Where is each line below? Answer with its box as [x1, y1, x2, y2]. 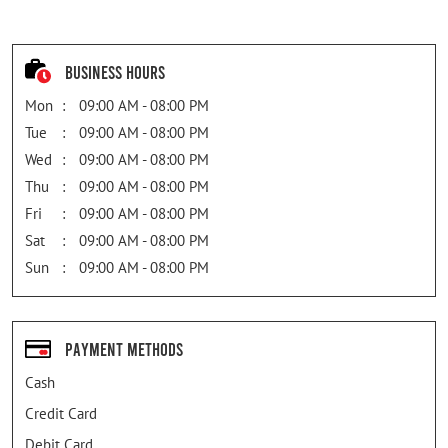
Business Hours [65, 60, 165, 83]
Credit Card [25, 404, 97, 424]
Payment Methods [65, 337, 183, 360]
